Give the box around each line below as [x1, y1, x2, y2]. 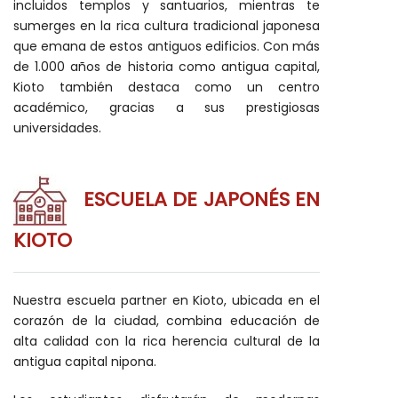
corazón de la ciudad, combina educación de [13, 312, 320, 330]
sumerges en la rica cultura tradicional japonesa [13, 17, 320, 35]
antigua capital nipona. [13, 353, 156, 370]
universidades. [13, 119, 101, 137]
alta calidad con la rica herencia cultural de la [13, 332, 320, 350]
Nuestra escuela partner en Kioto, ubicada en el [13, 291, 320, 309]
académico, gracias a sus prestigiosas [13, 99, 320, 116]
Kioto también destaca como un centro [13, 78, 320, 96]
